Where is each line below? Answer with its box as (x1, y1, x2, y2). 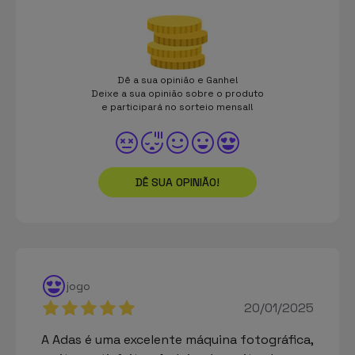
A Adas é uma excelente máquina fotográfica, (41, 330, 314, 348)
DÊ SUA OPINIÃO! (136, 174, 219, 189)
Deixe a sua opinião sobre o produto (91, 86, 264, 100)
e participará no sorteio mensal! (101, 100, 254, 113)
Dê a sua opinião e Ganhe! (116, 73, 239, 86)
